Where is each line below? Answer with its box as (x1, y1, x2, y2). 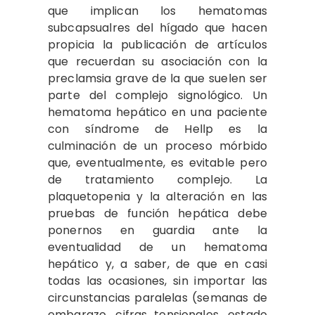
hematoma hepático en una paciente (48, 104, 267, 120)
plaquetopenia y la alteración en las (48, 188, 267, 205)
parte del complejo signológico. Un (48, 87, 267, 103)
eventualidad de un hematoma (48, 239, 267, 255)
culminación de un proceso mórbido (48, 138, 267, 154)
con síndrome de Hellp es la (48, 121, 267, 137)
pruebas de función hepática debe (48, 205, 267, 221)
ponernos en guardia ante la (48, 222, 267, 238)
